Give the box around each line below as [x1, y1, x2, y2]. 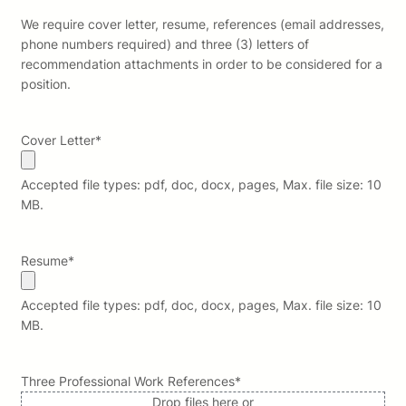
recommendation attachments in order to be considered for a [21, 56, 382, 72]
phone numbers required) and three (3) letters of [21, 36, 309, 53]
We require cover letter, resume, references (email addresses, [21, 16, 384, 33]
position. [21, 76, 71, 92]
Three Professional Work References [21, 373, 235, 390]
